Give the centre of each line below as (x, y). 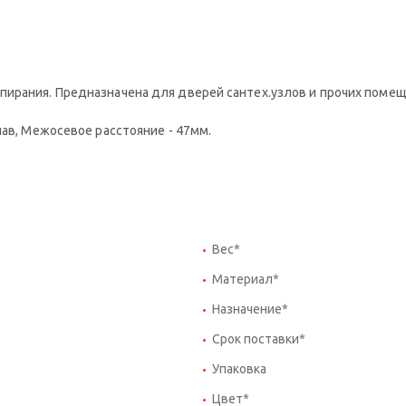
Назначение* (250, 309)
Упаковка (239, 368)
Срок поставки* (259, 338)
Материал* (246, 279)
